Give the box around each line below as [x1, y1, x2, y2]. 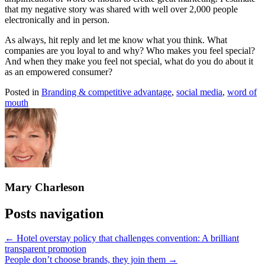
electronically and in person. [5, 14, 109, 25]
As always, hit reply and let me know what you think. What [5, 34, 227, 45]
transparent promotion [5, 244, 86, 254]
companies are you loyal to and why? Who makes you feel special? [5, 45, 255, 56]
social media [176, 86, 222, 97]
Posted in [5, 86, 41, 97]
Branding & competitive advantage [41, 86, 172, 97]
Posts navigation [5, 205, 104, 221]
